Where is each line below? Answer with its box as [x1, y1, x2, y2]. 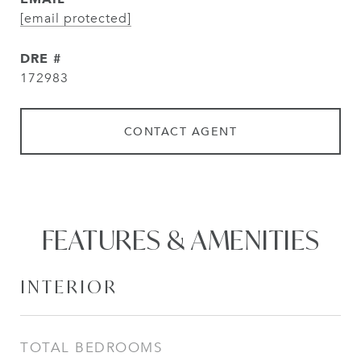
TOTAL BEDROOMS [20, 339, 162, 356]
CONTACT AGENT [123, 122, 238, 140]
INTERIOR [20, 276, 118, 298]
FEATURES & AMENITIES [41, 223, 320, 257]
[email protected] [20, 10, 131, 27]
